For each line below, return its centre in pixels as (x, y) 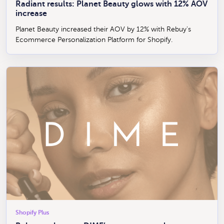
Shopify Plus (32, 212)
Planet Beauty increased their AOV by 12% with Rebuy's (103, 29)
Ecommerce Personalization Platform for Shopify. (94, 40)
